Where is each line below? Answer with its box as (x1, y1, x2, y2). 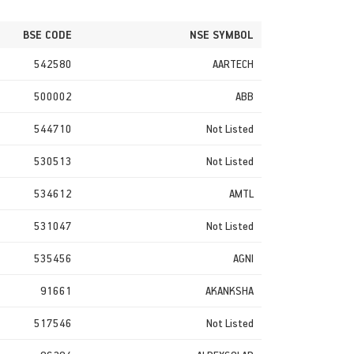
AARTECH (213, 55, 254, 71)
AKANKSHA (205, 282, 254, 298)
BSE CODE (23, 26, 72, 42)
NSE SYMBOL (190, 26, 254, 42)
